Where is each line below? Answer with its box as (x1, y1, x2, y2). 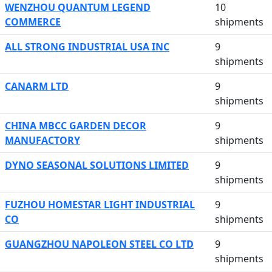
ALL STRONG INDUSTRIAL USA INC (5, 40, 169, 53)
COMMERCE (5, 15, 61, 29)
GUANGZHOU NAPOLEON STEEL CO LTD (5, 237, 194, 251)
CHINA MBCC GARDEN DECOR (5, 119, 146, 132)
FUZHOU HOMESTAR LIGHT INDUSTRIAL (5, 198, 195, 211)
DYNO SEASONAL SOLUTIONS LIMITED (5, 158, 189, 172)
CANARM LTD (5, 80, 69, 93)
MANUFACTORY (5, 134, 80, 147)
